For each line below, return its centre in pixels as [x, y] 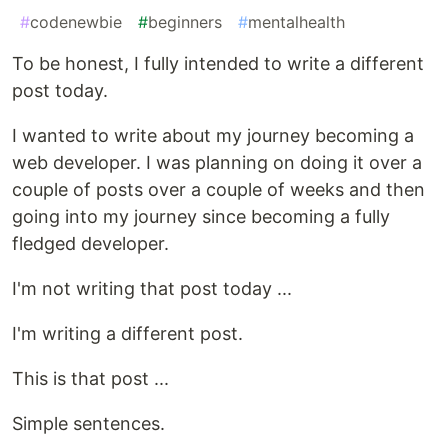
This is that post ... [90, 379]
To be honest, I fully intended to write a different [218, 64]
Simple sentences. [88, 424]
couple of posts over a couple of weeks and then [218, 190]
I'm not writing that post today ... [152, 289]
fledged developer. [90, 244]
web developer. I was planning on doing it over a [217, 163]
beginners [185, 22]
